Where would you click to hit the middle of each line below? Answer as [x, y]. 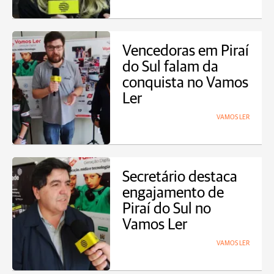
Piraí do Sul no [167, 209]
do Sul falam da [170, 67]
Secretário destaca [180, 177]
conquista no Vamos [185, 83]
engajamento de [173, 193]
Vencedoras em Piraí [186, 51]
